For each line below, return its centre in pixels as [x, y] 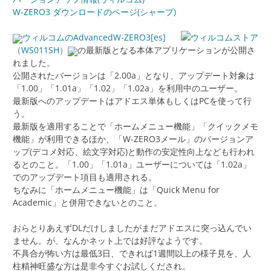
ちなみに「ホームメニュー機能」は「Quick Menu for [116, 190]
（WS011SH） [40, 50]
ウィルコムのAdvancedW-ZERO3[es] [94, 38]
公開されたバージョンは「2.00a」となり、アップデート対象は [134, 76]
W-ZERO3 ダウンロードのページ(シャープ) [94, 12]
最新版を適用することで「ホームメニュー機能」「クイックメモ [135, 126]
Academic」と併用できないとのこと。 [87, 203]
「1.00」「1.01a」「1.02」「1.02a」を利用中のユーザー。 [128, 88]
